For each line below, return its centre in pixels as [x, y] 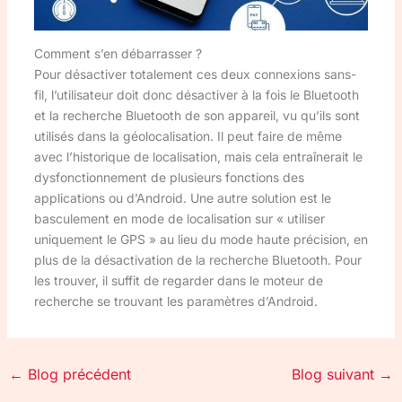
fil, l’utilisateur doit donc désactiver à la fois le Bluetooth [196, 94]
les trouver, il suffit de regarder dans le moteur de [178, 280]
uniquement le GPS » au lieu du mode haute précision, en [201, 239]
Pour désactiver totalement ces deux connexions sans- [195, 74]
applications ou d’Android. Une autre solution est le [182, 197]
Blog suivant [336, 374]
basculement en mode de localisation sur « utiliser [179, 218]
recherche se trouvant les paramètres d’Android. [175, 301]
